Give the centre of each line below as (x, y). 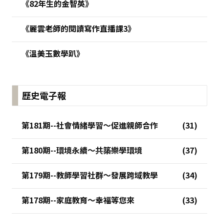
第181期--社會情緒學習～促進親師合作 (90, 125)
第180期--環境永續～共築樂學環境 (82, 150)
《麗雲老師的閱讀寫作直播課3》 (78, 28)
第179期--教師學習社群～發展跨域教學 (90, 175)
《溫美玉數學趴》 (53, 53)
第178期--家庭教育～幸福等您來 (78, 200)
